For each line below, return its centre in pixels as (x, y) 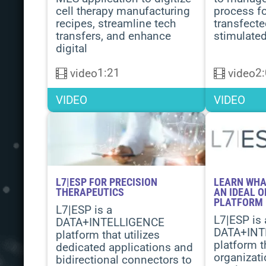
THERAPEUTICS (90, 192)
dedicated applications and (124, 247)
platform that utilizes (108, 235)
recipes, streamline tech (116, 23)
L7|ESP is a (84, 210)
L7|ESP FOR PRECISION (107, 182)
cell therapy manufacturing (123, 11)
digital (72, 48)
